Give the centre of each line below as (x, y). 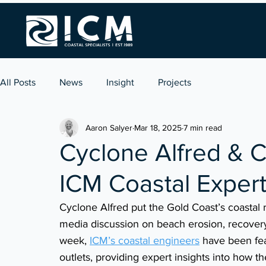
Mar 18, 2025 (158, 127)
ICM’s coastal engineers (145, 240)
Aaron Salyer (109, 127)
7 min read (203, 127)
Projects (175, 82)
